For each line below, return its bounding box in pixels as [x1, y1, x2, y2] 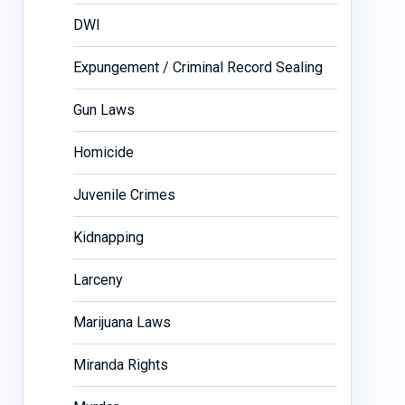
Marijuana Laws [72, 313, 171, 331]
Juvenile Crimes [72, 185, 175, 203]
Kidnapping [72, 228, 144, 246]
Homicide [72, 143, 134, 161]
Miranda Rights [72, 355, 168, 373]
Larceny [72, 270, 123, 288]
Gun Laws [72, 100, 135, 118]
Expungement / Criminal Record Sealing [72, 58, 323, 76]
